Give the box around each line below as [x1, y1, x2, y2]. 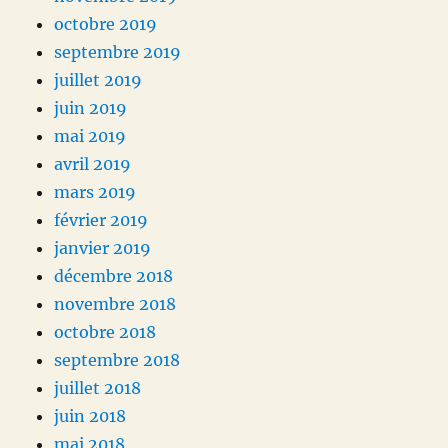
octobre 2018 [54, 322, 157, 343]
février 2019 [54, 210, 149, 231]
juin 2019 [54, 98, 128, 119]
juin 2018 [54, 406, 127, 427]
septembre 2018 [54, 350, 181, 371]
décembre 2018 [54, 266, 174, 287]
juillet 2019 [54, 70, 143, 91]
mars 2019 [54, 182, 137, 203]
